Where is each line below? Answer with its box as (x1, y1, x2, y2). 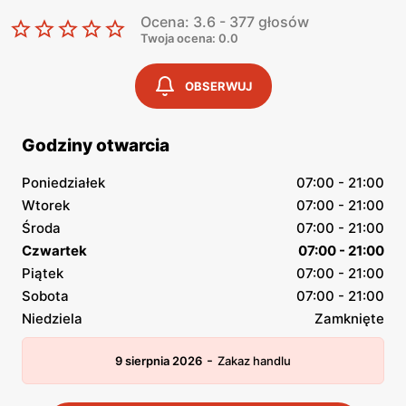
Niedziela (22, 310, 82, 327)
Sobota (22, 287, 69, 304)
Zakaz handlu (217, 353, 291, 368)
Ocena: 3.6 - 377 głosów (140, 13, 309, 31)
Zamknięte (314, 310, 384, 327)
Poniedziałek (22, 174, 105, 191)
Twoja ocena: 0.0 (140, 31, 238, 45)
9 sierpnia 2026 (115, 353, 202, 368)
